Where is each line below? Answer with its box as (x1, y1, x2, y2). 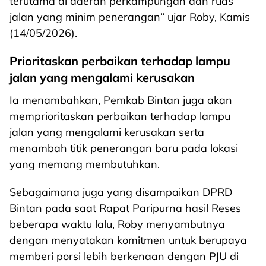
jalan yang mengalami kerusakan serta (9, 125, 204, 139)
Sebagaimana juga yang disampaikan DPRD (9, 185, 232, 199)
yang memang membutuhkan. (9, 157, 160, 171)
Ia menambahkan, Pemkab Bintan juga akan (9, 93, 232, 107)
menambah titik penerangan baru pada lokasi (9, 141, 238, 155)
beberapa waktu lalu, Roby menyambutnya (9, 217, 225, 231)
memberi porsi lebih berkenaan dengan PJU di (9, 249, 239, 263)
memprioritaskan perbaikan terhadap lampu (9, 109, 230, 123)
